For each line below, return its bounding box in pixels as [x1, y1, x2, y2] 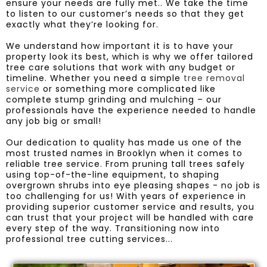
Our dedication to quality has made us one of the [6, 136, 242, 148]
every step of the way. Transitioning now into [6, 222, 220, 234]
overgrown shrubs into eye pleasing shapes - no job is [6, 179, 260, 191]
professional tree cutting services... [6, 232, 173, 245]
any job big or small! [6, 114, 101, 127]
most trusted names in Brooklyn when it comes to [6, 147, 243, 159]
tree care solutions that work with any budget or [6, 61, 235, 73]
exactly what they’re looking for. [6, 18, 159, 30]
